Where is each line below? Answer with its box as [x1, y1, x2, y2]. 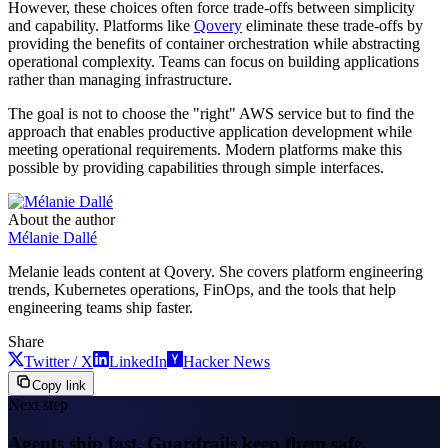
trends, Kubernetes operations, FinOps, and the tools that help [8, 280, 396, 298]
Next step [8, 395, 68, 413]
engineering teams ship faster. [8, 298, 193, 316]
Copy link [32, 377, 86, 393]
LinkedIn [109, 352, 167, 370]
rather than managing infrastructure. [8, 70, 232, 88]
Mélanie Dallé [8, 228, 97, 246]
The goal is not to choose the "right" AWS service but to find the [8, 104, 414, 122]
